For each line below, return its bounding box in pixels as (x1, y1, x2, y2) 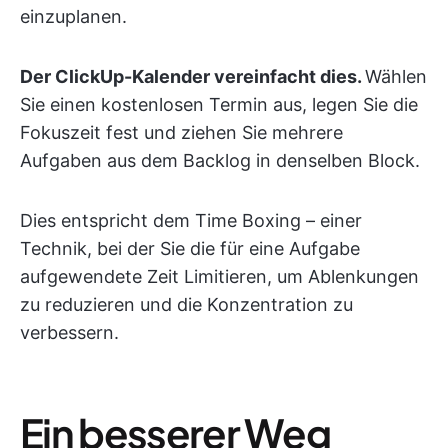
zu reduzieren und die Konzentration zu (20, 294, 353, 315)
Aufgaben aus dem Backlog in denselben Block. (20, 150, 420, 171)
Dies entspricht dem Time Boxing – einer (20, 210, 362, 231)
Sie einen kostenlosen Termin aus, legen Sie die (20, 94, 418, 115)
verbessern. (20, 322, 119, 343)
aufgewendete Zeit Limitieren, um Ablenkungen (20, 266, 419, 287)
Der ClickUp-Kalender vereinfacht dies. (20, 66, 365, 87)
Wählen (365, 66, 427, 87)
